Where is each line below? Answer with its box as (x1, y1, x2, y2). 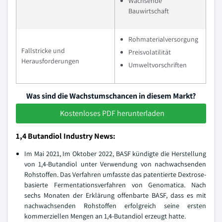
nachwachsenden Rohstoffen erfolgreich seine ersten (24, 201, 206, 210)
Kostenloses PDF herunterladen (59, 108, 165, 118)
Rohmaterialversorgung (128, 35, 198, 44)
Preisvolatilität (128, 48, 171, 56)
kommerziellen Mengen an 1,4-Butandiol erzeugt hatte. (24, 212, 186, 221)
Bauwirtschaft (128, 6, 169, 15)
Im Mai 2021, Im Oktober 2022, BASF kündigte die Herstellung (24, 149, 206, 158)
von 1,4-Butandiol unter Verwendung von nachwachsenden (24, 160, 206, 168)
